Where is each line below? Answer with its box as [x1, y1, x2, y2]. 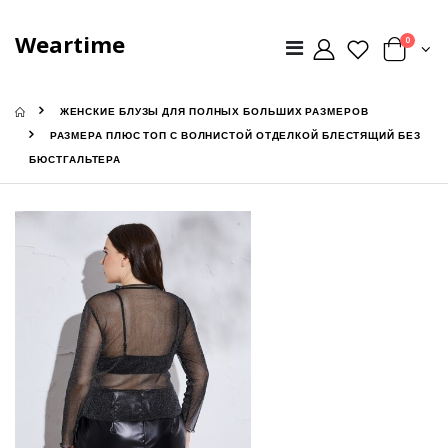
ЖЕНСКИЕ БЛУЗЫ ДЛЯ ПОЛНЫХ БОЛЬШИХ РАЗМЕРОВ [59, 104, 369, 120]
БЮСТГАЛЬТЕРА [29, 152, 122, 168]
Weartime [15, 28, 125, 59]
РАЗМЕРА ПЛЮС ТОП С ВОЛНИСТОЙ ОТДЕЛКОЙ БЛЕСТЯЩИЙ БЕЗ [49, 128, 421, 144]
